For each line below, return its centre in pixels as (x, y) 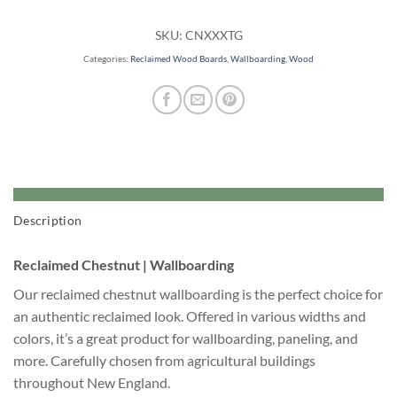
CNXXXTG (214, 35)
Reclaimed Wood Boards (179, 59)
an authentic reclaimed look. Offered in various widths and (190, 316)
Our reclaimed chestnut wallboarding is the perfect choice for (198, 294)
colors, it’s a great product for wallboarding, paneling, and (186, 339)
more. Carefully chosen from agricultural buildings (164, 361)
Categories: (107, 59)
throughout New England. (92, 383)
